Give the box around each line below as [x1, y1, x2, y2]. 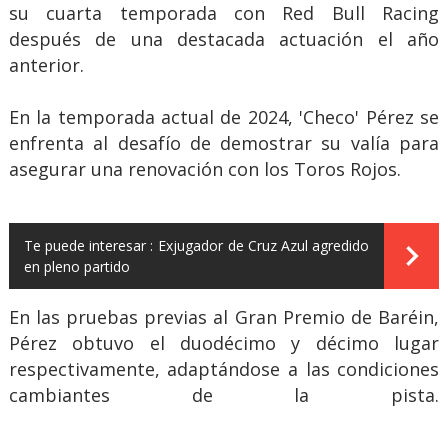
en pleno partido [23, 257, 130, 277]
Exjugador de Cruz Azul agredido [158, 236, 370, 256]
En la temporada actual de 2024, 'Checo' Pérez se [8, 105, 440, 130]
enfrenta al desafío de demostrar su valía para [8, 131, 440, 156]
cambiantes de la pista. [8, 383, 440, 408]
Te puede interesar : [23, 236, 154, 256]
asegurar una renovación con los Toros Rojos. [8, 157, 401, 182]
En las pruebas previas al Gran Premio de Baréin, [8, 305, 440, 330]
